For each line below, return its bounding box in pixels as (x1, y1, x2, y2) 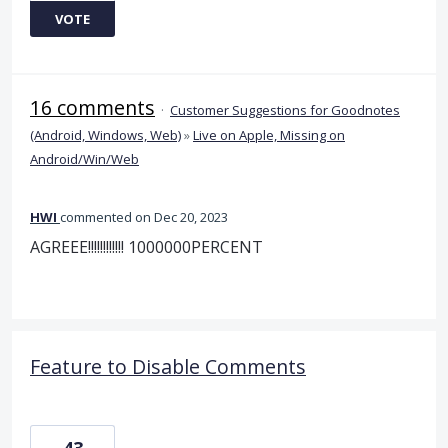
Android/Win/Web (30, 149, 139, 168)
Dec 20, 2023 (154, 207, 228, 226)
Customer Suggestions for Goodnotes (170, 100, 400, 119)
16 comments (30, 93, 155, 121)
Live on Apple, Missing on (193, 125, 345, 144)
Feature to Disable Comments (30, 352, 306, 380)
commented (60, 207, 135, 226)
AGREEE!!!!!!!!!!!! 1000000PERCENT (30, 235, 263, 258)
